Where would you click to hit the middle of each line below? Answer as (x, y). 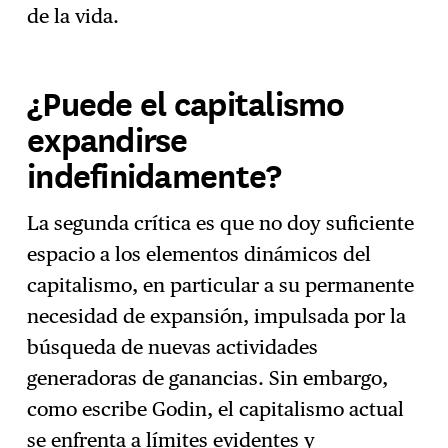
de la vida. (73, 15)
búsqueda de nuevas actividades (173, 347)
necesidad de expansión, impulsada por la (217, 316)
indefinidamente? (154, 174)
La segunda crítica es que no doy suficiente (221, 223)
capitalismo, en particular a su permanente (221, 285)
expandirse (107, 138)
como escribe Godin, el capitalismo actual (216, 409)
